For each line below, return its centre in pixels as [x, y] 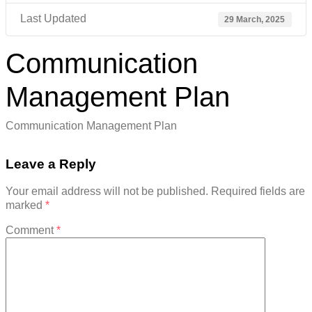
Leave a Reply [51, 164]
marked [25, 205]
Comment [31, 231]
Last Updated [53, 19]
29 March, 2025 [255, 20]
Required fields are [258, 192]
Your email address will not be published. [107, 192]
